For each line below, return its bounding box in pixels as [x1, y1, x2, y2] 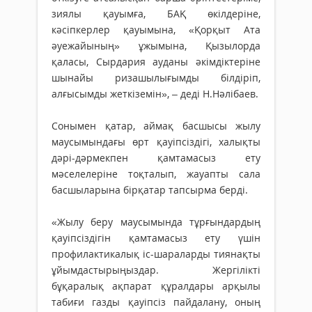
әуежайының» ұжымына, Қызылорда [52, 39, 260, 53]
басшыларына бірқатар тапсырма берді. [52, 183, 248, 197]
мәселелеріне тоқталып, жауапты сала [52, 167, 260, 181]
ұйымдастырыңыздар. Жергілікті [52, 263, 260, 277]
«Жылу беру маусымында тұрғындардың [52, 215, 260, 229]
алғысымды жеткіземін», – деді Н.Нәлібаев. [52, 87, 258, 101]
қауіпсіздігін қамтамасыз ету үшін [52, 231, 260, 245]
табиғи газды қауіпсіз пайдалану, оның [52, 295, 260, 309]
